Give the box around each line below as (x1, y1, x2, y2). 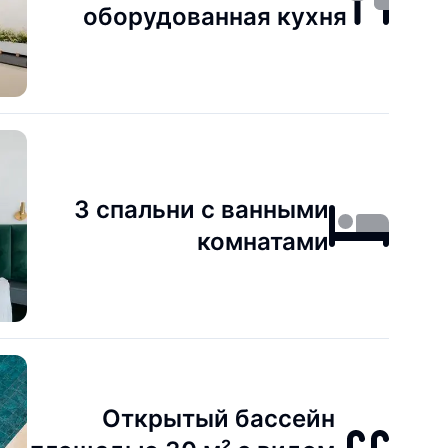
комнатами (197, 227, 330, 256)
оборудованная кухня (83, 2, 348, 31)
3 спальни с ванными (74, 195, 330, 224)
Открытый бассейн (102, 404, 336, 433)
